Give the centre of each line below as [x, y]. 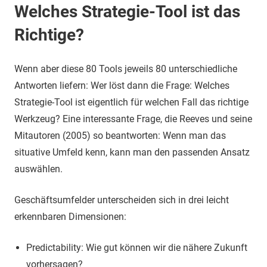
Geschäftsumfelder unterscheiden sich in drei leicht [122, 200]
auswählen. [38, 169]
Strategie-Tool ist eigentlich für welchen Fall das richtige [131, 102]
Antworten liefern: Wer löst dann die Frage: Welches [122, 85]
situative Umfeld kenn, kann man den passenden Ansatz [132, 152]
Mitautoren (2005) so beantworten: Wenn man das [120, 135]
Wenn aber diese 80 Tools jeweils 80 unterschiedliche [126, 69]
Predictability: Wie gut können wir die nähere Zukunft [137, 247]
